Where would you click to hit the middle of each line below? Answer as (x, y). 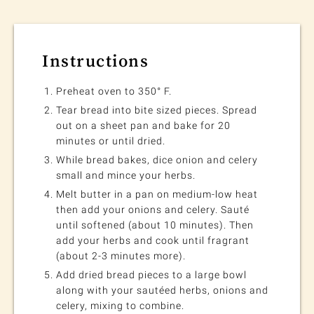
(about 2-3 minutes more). (121, 256)
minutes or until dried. (111, 141)
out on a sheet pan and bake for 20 (143, 126)
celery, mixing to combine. (120, 306)
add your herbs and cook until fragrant (153, 241)
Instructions (95, 61)
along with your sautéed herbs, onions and (162, 291)
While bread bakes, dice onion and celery (157, 160)
